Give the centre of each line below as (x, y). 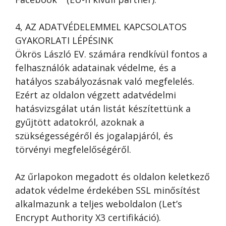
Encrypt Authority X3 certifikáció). (88, 217)
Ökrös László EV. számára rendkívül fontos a (111, 54)
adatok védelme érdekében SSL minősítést (108, 190)
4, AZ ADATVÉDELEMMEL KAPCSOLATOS (101, 27)
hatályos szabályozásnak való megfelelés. (105, 81)
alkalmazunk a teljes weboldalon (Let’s (99, 204)
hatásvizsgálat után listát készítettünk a (103, 108)
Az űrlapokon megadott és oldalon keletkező (112, 177)
